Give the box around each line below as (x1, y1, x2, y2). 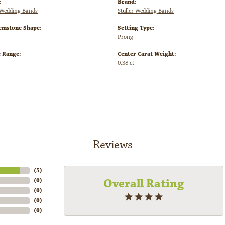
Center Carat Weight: (118, 50, 176, 58)
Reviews (92, 137, 133, 153)
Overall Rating (103, 176, 184, 191)
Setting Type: (118, 24, 155, 32)
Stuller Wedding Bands (118, 7, 174, 15)
